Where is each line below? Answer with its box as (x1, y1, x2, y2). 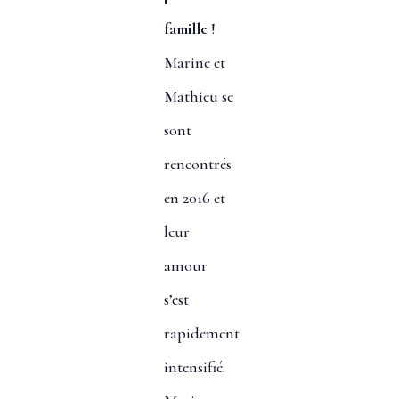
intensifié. (163, 357, 225, 378)
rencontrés (163, 154, 232, 175)
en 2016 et (163, 188, 225, 208)
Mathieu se (163, 86, 233, 107)
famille (163, 19, 208, 39)
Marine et (163, 53, 225, 73)
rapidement (163, 323, 240, 344)
